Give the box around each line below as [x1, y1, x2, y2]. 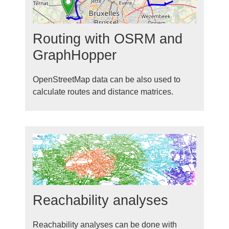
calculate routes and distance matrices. [33, 87, 173, 97]
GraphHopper [33, 47, 117, 63]
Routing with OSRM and [33, 31, 182, 47]
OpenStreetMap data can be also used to [33, 75, 180, 84]
